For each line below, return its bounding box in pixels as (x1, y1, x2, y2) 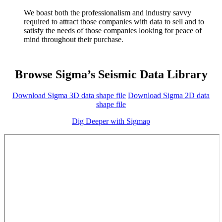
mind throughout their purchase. (24, 35, 123, 44)
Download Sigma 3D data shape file (12, 91, 126, 100)
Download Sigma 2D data (128, 91, 210, 100)
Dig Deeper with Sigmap (72, 116, 150, 125)
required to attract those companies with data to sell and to (24, 17, 204, 26)
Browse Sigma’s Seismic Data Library (14, 67, 208, 81)
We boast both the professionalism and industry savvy (24, 8, 191, 17)
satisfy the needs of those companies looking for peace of (24, 26, 202, 35)
